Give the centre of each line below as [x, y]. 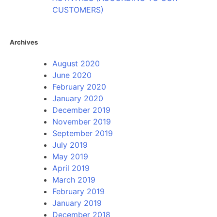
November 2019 [82, 121]
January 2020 [78, 98]
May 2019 [70, 156]
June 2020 [72, 75]
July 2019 [70, 145]
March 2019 [74, 179]
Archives [24, 42]
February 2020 [79, 86]
